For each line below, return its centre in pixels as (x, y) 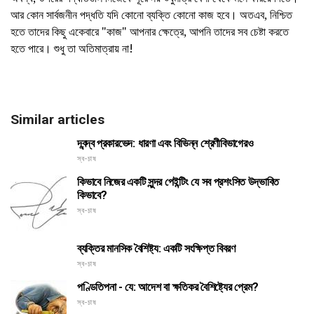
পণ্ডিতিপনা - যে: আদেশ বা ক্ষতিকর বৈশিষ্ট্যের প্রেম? (168, 287)
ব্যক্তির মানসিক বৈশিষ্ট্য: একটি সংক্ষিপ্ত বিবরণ (156, 248)
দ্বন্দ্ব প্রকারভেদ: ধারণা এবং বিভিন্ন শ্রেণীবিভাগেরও (165, 143)
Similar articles (57, 119)
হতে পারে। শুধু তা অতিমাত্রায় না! (72, 48)
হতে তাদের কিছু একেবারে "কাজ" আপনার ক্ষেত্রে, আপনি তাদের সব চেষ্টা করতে (150, 31)
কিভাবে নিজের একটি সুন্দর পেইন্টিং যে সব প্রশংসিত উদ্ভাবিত (178, 182)
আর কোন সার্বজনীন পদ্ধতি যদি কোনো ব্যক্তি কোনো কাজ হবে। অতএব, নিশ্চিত (151, 14)
